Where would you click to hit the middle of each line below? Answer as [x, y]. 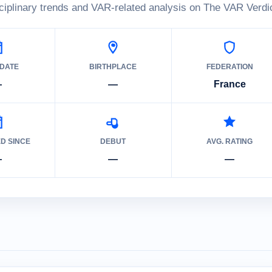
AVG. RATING [230, 141]
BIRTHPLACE [113, 67]
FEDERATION [229, 67]
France [229, 84]
